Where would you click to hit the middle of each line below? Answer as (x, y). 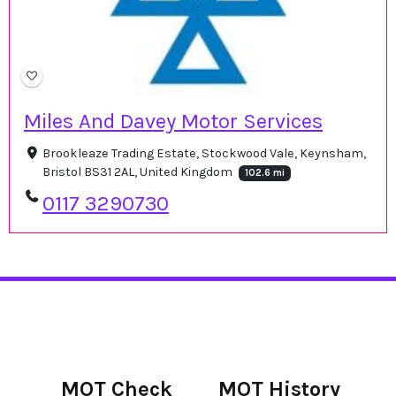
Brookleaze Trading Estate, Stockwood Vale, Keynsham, (204, 154)
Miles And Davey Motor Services (173, 122)
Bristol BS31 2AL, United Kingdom (138, 172)
